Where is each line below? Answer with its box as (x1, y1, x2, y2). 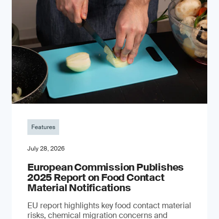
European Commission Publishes (27, 161, 184, 174)
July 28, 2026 (27, 145, 65, 153)
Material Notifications (27, 181, 131, 195)
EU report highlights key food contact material (27, 200, 191, 211)
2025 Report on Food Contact (27, 171, 165, 184)
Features (31, 123, 55, 131)
